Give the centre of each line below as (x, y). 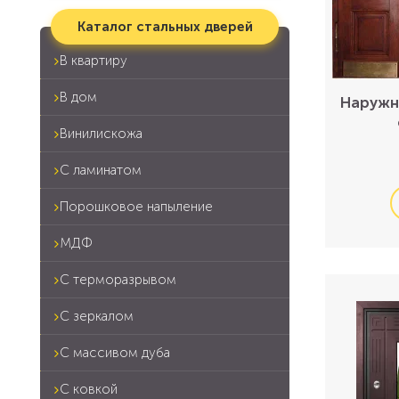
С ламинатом (101, 170)
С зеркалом (97, 316)
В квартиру (94, 61)
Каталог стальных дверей (165, 27)
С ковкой (89, 389)
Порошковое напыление (136, 207)
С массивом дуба (115, 353)
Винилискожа (101, 134)
